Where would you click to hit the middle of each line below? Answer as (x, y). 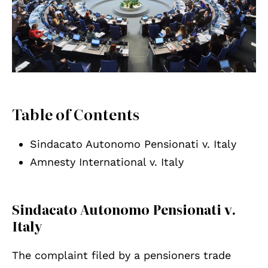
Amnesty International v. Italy (107, 162)
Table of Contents (76, 114)
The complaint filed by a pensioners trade (121, 255)
